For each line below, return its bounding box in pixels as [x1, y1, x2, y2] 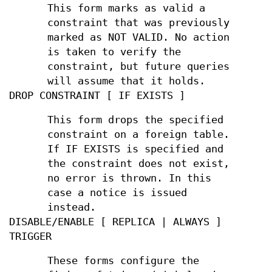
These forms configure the [47, 255, 200, 267]
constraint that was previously [47, 17, 230, 29]
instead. [47, 202, 97, 213]
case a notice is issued [47, 187, 188, 199]
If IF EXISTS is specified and [47, 143, 224, 155]
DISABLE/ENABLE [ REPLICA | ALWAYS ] [9, 216, 222, 228]
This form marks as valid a [47, 2, 206, 14]
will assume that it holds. [47, 75, 206, 87]
